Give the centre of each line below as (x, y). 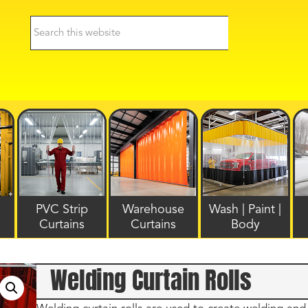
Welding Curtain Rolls (151, 280)
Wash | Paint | (245, 210)
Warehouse (154, 210)
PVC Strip (62, 210)
